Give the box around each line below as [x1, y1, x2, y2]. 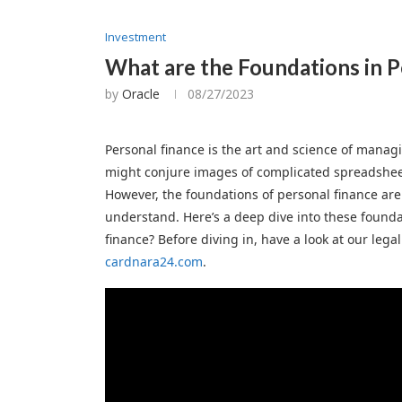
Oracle [122, 85, 160, 103]
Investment [105, 29, 166, 46]
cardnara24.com [105, 253, 203, 271]
